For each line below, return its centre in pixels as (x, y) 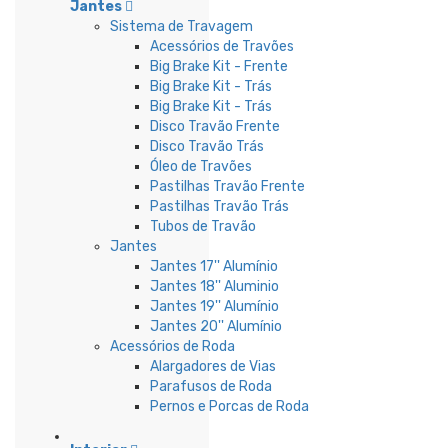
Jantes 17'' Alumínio (214, 266)
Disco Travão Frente (215, 126)
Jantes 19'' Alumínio (214, 306)
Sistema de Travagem (181, 26)
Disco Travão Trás (207, 146)
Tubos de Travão (203, 226)
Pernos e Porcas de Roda (229, 406)
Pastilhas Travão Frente (227, 186)
